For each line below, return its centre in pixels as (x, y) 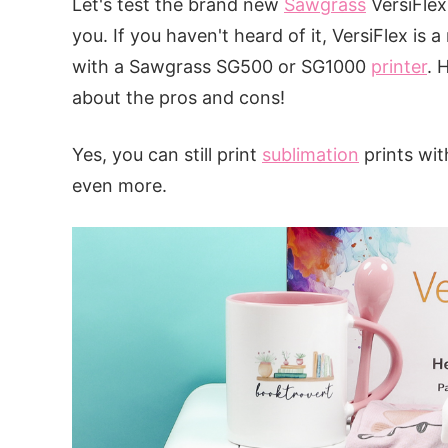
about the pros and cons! (178, 97)
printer (399, 66)
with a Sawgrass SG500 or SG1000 (221, 66)
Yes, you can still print (167, 154)
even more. (119, 185)
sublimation (310, 154)
